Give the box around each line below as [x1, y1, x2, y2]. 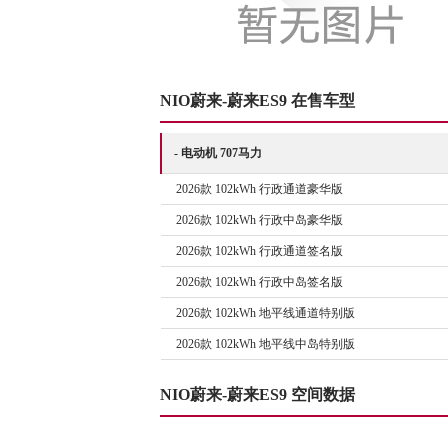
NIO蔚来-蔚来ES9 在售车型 [160, 92, 355, 109]
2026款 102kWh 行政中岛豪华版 [161, 213, 343, 227]
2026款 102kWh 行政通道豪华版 [161, 182, 343, 196]
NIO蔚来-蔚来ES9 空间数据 [160, 386, 355, 403]
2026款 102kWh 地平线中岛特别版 [161, 337, 355, 351]
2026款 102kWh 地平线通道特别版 [161, 306, 355, 320]
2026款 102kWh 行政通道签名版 [161, 244, 343, 258]
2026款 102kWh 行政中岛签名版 [161, 275, 343, 289]
